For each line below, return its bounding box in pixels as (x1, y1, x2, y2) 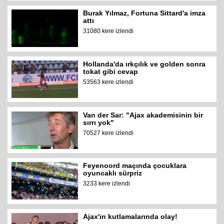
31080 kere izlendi (83, 27, 134, 35)
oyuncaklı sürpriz (83, 169, 142, 177)
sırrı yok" (83, 118, 114, 126)
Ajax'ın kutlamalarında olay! (83, 212, 178, 221)
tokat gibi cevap (83, 67, 138, 75)
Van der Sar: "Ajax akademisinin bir (83, 110, 203, 119)
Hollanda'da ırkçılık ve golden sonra (83, 59, 206, 68)
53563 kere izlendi (83, 78, 134, 85)
